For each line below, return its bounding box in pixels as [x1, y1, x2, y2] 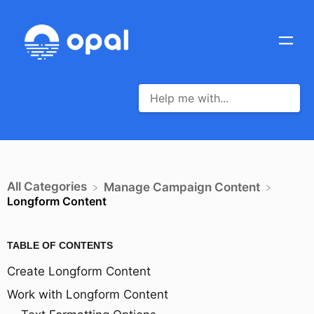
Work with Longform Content [7, 287, 168, 301]
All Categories [7, 179, 87, 193]
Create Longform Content [7, 264, 151, 278]
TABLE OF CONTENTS [7, 239, 113, 251]
